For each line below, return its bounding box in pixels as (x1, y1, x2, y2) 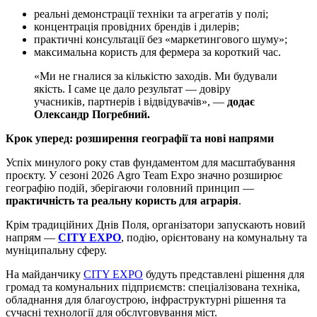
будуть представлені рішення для (143, 267, 304, 280)
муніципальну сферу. (6, 243, 107, 256)
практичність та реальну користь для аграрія (6, 194, 238, 207)
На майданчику (6, 267, 83, 280)
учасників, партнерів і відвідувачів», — (34, 95, 227, 108)
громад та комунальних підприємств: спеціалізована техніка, (6, 280, 300, 293)
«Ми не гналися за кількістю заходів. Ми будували (34, 69, 277, 82)
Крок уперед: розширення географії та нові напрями (6, 132, 274, 144)
